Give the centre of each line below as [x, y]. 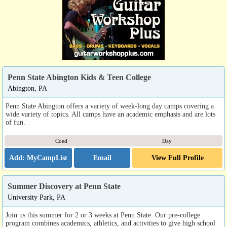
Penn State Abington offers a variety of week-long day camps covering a [110, 106]
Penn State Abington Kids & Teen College [79, 78]
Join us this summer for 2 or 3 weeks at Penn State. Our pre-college [103, 215]
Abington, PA [27, 88]
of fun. [15, 122]
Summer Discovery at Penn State [64, 186]
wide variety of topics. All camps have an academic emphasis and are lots [110, 114]
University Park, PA [36, 197]
